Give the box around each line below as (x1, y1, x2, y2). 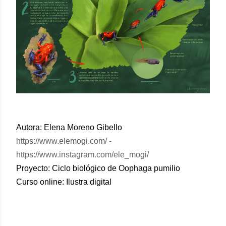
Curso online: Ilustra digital (16, 178, 111, 187)
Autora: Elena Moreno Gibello (16, 123, 122, 132)
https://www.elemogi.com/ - (16, 137, 111, 146)
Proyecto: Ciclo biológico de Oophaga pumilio (16, 164, 180, 173)
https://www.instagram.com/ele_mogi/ (16, 150, 149, 159)
